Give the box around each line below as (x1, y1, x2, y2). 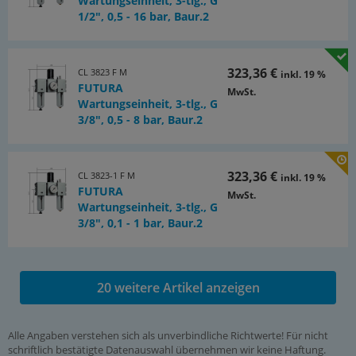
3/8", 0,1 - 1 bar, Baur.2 (77, 215, 203, 230)
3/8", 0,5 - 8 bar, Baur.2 (77, 112, 203, 127)
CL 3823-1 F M (77, 169, 135, 181)
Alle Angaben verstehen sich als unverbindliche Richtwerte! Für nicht (8, 328, 328, 342)
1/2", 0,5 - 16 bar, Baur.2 (77, 9, 209, 24)
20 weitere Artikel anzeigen (96, 279, 260, 296)
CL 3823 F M (77, 66, 127, 78)
